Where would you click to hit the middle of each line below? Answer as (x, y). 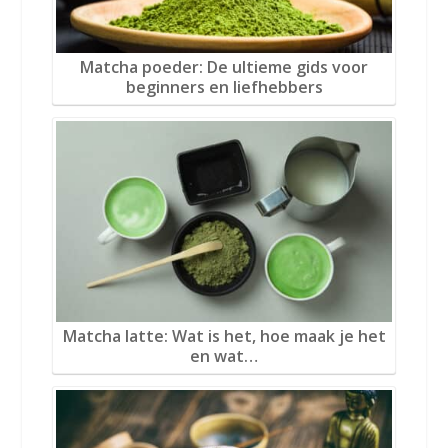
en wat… (224, 356)
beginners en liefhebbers (224, 87)
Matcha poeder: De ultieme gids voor (224, 67)
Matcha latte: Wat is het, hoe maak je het (224, 336)
